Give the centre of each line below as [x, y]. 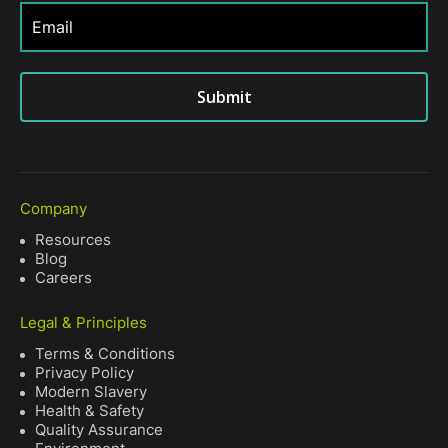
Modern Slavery [91, 392]
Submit [224, 97]
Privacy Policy [84, 373]
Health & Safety [89, 411]
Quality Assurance [99, 430]
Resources [73, 240]
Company [53, 209]
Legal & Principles [83, 323]
